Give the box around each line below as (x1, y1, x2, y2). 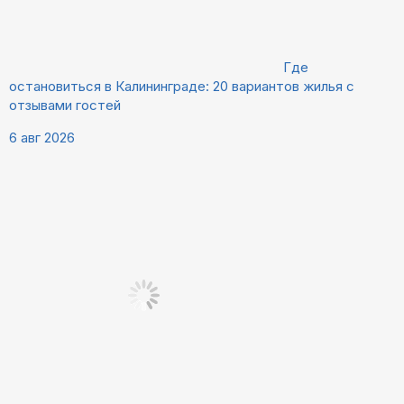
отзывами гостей (9, 96, 121, 115)
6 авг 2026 (9, 129, 75, 147)
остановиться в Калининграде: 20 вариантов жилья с (9, 78, 354, 96)
